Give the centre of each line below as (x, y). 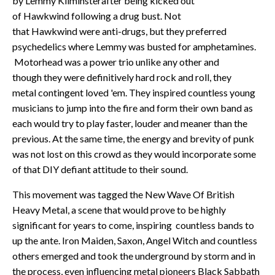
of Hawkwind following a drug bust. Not (97, 15)
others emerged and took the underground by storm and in (134, 255)
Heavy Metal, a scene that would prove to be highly (119, 209)
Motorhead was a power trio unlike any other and (116, 61)
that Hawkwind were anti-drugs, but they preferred (119, 31)
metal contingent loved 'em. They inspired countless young (134, 92)
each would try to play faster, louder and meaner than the (130, 123)
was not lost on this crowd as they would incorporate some (134, 153)
